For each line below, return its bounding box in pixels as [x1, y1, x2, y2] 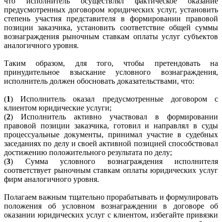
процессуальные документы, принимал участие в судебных [4, 130, 218, 139]
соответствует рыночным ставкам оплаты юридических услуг [4, 166, 218, 174]
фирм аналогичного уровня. [4, 174, 103, 183]
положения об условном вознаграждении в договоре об [4, 201, 218, 210]
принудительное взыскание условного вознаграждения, [4, 67, 218, 76]
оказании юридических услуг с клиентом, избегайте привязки [4, 210, 218, 219]
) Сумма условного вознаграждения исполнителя [10, 157, 218, 166]
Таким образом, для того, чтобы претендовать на [4, 58, 218, 67]
